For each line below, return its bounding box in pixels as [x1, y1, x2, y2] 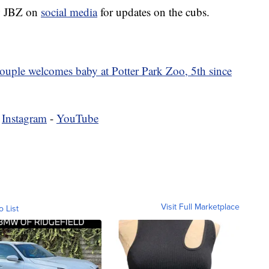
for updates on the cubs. [97, 4, 210, 19]
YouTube [56, 110, 98, 125]
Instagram [2, 110, 47, 125]
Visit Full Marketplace [161, 200, 240, 213]
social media [41, 4, 97, 19]
